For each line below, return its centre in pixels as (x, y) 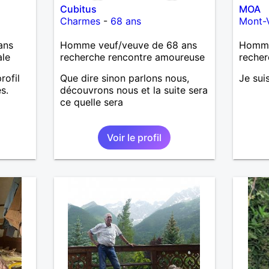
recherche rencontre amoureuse (132, 57)
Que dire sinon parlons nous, (124, 78)
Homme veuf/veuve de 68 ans (128, 45)
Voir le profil (134, 137)
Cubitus (78, 9)
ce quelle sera (91, 102)
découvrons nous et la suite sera (134, 90)
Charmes (80, 21)
